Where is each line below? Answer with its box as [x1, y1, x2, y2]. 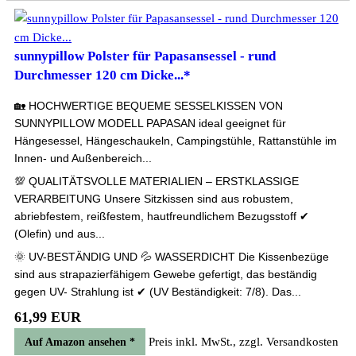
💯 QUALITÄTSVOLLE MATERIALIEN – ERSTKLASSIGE [14, 175, 299, 188]
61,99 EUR [14, 309, 81, 325]
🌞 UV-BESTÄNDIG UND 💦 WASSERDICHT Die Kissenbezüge [14, 250, 329, 263]
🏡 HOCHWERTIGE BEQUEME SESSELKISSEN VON [14, 99, 283, 112]
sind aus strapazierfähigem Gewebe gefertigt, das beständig [14, 268, 317, 281]
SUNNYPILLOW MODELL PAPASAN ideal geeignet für [14, 117, 286, 130]
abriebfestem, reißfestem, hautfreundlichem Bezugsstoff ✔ [14, 210, 309, 222]
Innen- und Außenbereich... [14, 152, 152, 164]
